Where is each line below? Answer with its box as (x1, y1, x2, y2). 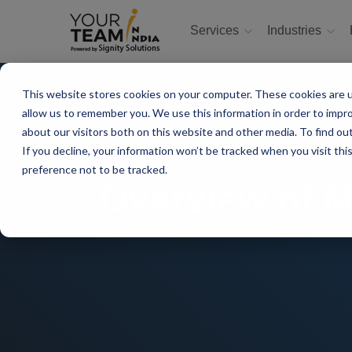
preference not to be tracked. (22, 163, 167, 176)
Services (190, 24, 242, 37)
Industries (267, 24, 324, 37)
